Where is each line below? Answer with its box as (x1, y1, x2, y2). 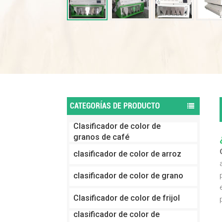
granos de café (73, 132, 129, 142)
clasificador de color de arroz (73, 149, 181, 159)
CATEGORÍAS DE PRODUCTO (70, 101, 161, 111)
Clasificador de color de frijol (73, 193, 180, 203)
